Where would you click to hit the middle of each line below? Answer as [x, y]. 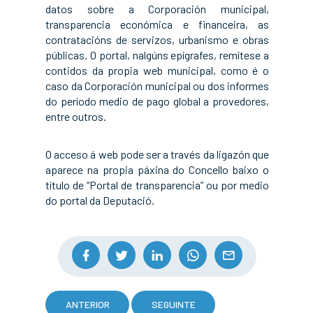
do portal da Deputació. [100, 200]
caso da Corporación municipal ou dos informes [157, 86]
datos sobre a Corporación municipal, [157, 9]
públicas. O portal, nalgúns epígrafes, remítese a [157, 55]
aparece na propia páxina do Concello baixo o [157, 169]
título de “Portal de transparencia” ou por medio [157, 185]
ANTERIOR [87, 304]
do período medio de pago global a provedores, [157, 101]
